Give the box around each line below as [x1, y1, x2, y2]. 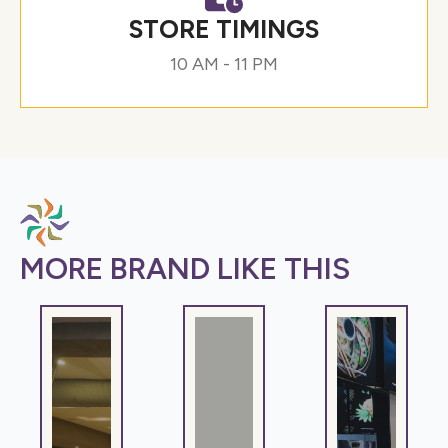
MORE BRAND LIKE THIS [20, 250, 350, 288]
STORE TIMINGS [129, 13, 319, 44]
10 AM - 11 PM [170, 52, 278, 75]
